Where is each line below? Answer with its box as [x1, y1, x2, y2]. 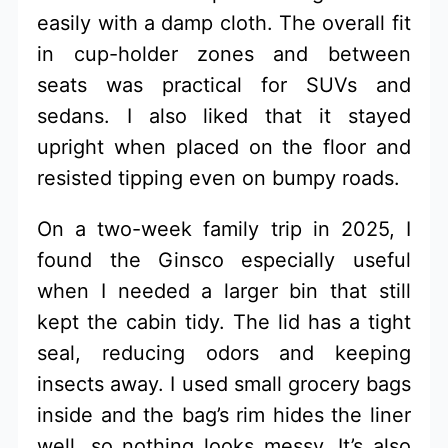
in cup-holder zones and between [37, 41, 411, 66]
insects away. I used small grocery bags [37, 371, 411, 396]
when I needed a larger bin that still [37, 278, 411, 303]
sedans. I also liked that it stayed [37, 103, 411, 128]
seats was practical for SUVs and [37, 72, 411, 97]
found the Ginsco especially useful [37, 247, 411, 272]
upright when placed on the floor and [37, 134, 411, 159]
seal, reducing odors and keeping [37, 340, 411, 365]
